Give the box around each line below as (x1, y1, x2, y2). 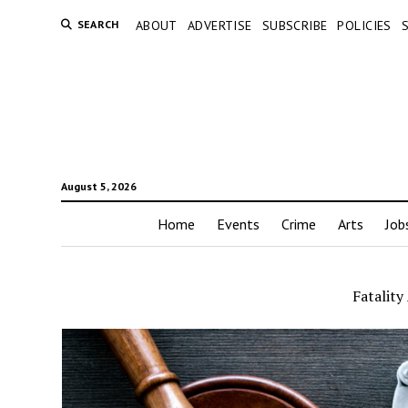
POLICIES (337, 17, 392, 34)
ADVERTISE (187, 17, 252, 34)
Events (216, 215, 260, 234)
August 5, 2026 (60, 179, 137, 194)
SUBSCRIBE (261, 17, 328, 34)
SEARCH (76, 17, 119, 31)
